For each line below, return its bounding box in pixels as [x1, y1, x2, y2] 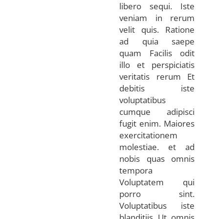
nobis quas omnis [119, 153, 195, 165]
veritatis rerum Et [119, 71, 195, 83]
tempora [119, 165, 153, 176]
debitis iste [119, 83, 195, 94]
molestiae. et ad [119, 141, 195, 153]
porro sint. [119, 188, 195, 200]
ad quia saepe [119, 36, 195, 47]
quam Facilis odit [119, 47, 195, 59]
